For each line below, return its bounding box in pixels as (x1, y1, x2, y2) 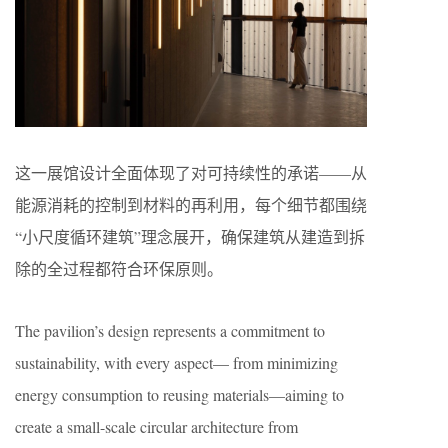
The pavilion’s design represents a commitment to (15, 319, 325, 341)
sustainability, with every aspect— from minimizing (15, 351, 338, 373)
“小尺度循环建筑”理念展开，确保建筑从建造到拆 (15, 225, 365, 247)
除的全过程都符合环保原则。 (15, 257, 223, 279)
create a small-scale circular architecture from (15, 415, 298, 437)
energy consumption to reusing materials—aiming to (15, 383, 344, 405)
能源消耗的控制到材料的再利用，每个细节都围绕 (15, 193, 367, 215)
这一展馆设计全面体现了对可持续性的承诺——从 (15, 161, 367, 183)
